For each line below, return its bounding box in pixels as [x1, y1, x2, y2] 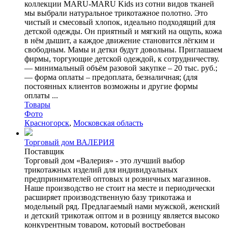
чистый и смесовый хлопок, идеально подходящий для [24, 17, 215, 26]
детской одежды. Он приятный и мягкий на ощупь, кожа [24, 26, 222, 36]
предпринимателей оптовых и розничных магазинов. [24, 174, 211, 183]
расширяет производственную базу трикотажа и [24, 192, 191, 202]
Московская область [73, 118, 143, 127]
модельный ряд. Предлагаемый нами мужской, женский [24, 202, 220, 211]
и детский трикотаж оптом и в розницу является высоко [24, 211, 219, 220]
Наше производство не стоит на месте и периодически [24, 183, 215, 192]
